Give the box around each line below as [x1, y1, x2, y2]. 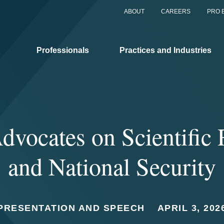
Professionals [36, 45, 89, 54]
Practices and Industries [119, 45, 211, 54]
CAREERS [161, 8, 190, 15]
